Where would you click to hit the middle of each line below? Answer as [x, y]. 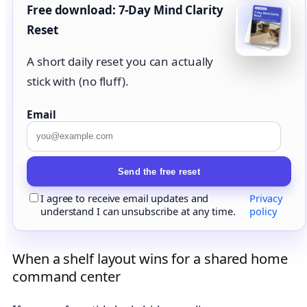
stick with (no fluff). [78, 82]
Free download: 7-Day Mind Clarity [125, 10]
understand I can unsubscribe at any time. [138, 211]
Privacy [266, 198]
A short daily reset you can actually [120, 62]
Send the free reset [159, 171]
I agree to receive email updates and [125, 198]
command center [66, 277]
